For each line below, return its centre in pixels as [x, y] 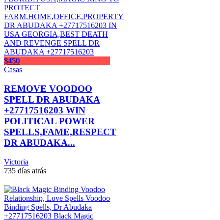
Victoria [16, 162]
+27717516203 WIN [45, 110]
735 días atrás [25, 170]
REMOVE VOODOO [48, 89]
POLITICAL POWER [49, 121]
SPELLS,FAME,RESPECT [60, 132]
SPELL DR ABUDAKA [52, 100]
